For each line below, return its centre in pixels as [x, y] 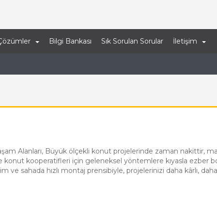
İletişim [185, 41]
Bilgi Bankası [70, 41]
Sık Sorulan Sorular [132, 41]
